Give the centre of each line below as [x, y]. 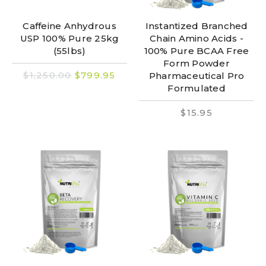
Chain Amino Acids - [197, 38]
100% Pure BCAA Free [197, 50]
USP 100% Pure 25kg [69, 38]
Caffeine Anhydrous [69, 26]
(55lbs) [69, 50]
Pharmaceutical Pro [197, 75]
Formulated [197, 88]
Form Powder [197, 63]
